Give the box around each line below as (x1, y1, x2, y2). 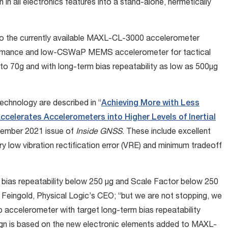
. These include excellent (122, 128, 211, 136)
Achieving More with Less (101, 100, 199, 108)
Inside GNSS (76, 128, 122, 136)
